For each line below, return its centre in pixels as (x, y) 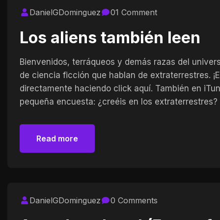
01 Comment (134, 12)
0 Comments (134, 200)
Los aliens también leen (110, 37)
